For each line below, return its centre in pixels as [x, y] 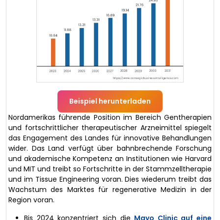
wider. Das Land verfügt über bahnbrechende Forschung [110, 148]
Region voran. [31, 200]
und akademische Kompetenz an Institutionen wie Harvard [110, 158]
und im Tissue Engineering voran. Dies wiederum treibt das [110, 179]
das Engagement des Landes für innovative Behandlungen [110, 138]
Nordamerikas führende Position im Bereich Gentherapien [110, 117]
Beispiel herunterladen [110, 101]
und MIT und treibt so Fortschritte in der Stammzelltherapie [110, 169]
